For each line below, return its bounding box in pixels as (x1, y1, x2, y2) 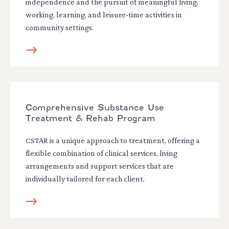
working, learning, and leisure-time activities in (26, 10, 182, 19)
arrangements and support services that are (26, 162, 174, 170)
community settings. (26, 23, 94, 32)
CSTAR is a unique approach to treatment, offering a (26, 136, 200, 145)
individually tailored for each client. (26, 174, 145, 183)
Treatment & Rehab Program (26, 113, 155, 123)
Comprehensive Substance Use (26, 103, 164, 112)
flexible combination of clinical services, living (26, 149, 177, 157)
